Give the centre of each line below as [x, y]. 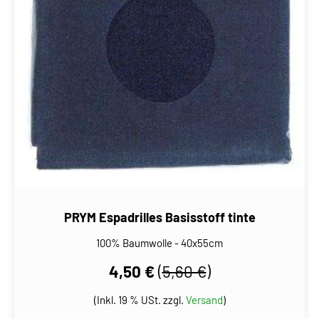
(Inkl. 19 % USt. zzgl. [140, 299]
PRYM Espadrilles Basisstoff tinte [159, 217]
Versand [204, 299]
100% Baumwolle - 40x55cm [159, 242]
